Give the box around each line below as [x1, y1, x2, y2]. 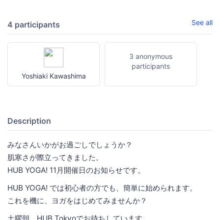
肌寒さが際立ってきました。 [7, 153, 103, 163]
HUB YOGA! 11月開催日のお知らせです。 [7, 165, 145, 175]
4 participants [7, 20, 60, 30]
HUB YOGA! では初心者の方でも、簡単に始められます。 [7, 183, 197, 193]
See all [192, 18, 213, 27]
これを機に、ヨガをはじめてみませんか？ [7, 196, 147, 206]
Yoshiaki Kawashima [21, 72, 86, 81]
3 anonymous [129, 52, 173, 61]
